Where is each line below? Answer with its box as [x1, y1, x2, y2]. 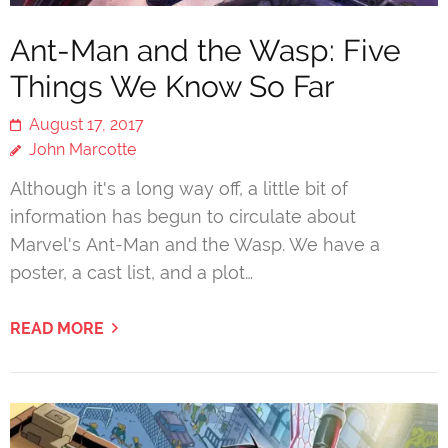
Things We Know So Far [10, 68, 335, 104]
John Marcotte [29, 139, 136, 159]
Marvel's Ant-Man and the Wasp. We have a [10, 233, 380, 255]
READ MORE [10, 318, 104, 338]
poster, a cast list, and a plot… [10, 261, 253, 283]
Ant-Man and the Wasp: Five [10, 32, 401, 68]
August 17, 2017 [29, 114, 144, 134]
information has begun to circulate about [10, 205, 356, 227]
